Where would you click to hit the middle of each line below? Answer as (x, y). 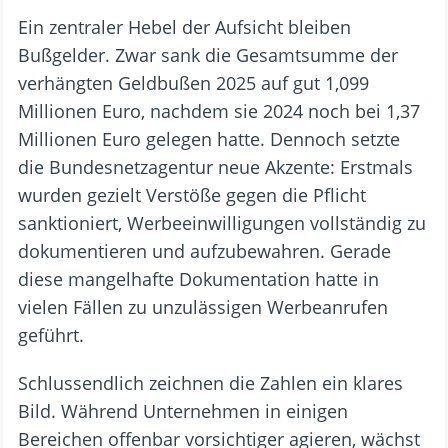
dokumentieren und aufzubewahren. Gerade (204, 251)
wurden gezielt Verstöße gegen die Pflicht (192, 195)
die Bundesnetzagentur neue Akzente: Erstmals (215, 167)
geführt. (51, 335)
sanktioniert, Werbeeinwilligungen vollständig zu (222, 223)
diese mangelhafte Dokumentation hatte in (198, 279)
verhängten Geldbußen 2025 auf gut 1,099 (193, 83)
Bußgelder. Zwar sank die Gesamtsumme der (208, 55)
